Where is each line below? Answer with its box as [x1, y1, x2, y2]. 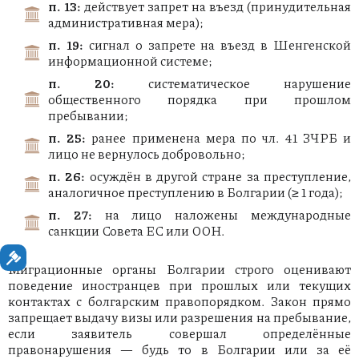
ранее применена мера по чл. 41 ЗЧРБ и [86, 128, 352, 147]
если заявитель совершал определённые [8, 324, 351, 343]
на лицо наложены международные [91, 205, 352, 224]
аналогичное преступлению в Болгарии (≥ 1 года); [48, 183, 343, 202]
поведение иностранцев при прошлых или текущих [8, 276, 351, 295]
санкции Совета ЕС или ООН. [48, 221, 224, 240]
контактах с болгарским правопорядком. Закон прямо [8, 292, 351, 311]
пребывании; [48, 106, 128, 125]
